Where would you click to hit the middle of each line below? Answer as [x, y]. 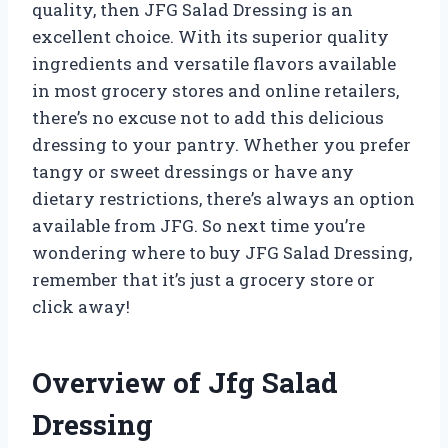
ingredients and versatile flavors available [214, 63]
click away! [81, 306]
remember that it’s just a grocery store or [203, 279]
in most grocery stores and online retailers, [215, 90]
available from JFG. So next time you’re [198, 225]
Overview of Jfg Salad [185, 382]
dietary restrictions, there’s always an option [223, 198]
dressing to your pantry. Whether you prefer [221, 144]
